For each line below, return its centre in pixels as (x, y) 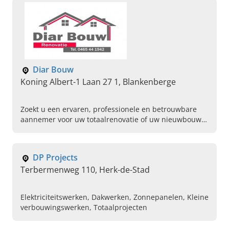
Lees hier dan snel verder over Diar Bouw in (96, 130)
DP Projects (55, 158)
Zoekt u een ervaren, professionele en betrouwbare (109, 109)
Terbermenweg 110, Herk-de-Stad (85, 170)
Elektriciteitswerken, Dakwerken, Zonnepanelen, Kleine (114, 197)
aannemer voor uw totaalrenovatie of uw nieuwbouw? (112, 120)
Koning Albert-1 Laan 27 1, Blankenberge (98, 82)
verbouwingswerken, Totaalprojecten (84, 208)
